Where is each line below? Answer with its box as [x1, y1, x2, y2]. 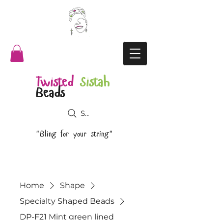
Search [80, 109, 106, 118]
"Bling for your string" [35, 128, 113, 139]
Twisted [35, 73, 73, 90]
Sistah [80, 73, 110, 90]
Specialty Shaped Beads [20, 196, 114, 206]
